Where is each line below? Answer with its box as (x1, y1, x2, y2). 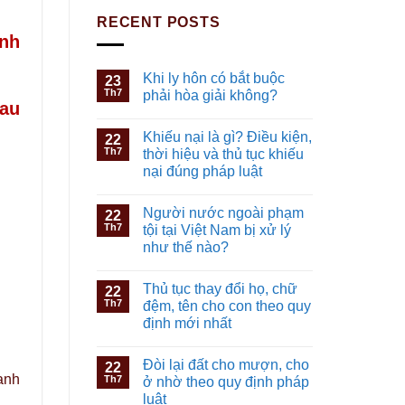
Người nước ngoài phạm (143, 204, 304, 221)
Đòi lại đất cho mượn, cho (143, 356, 309, 372)
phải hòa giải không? (143, 87, 278, 103)
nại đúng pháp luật (143, 163, 262, 179)
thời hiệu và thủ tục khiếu (143, 146, 304, 162)
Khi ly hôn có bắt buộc (143, 70, 285, 86)
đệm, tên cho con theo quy (143, 297, 311, 314)
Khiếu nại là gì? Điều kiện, (143, 128, 312, 145)
